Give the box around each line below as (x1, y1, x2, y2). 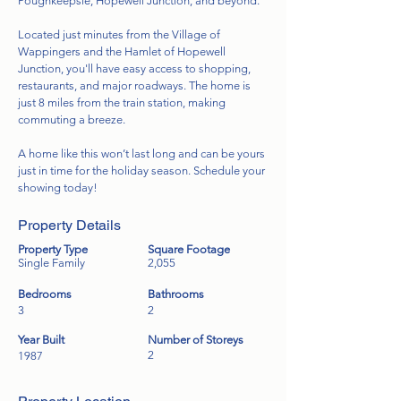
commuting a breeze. (18, 113, 125, 126)
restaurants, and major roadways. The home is (18, 79, 251, 92)
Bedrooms (18, 287, 72, 301)
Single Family (18, 256, 85, 269)
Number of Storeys (148, 333, 243, 346)
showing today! (18, 181, 98, 194)
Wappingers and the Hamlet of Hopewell (18, 45, 226, 58)
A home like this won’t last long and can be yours (18, 147, 265, 160)
